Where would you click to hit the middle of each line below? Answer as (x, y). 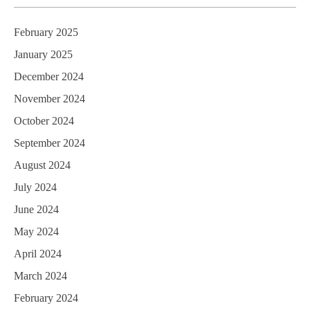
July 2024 (35, 188)
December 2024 (49, 77)
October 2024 (44, 121)
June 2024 (36, 210)
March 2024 (40, 276)
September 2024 (49, 143)
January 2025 (43, 55)
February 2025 (46, 33)
